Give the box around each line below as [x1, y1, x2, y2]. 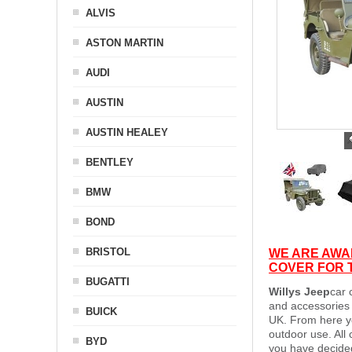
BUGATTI [86, 276, 130, 288]
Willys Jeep [269, 285, 330, 298]
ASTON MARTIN [86, 37, 163, 49]
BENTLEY [86, 156, 134, 168]
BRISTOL [86, 246, 130, 258]
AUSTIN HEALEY [86, 126, 168, 138]
